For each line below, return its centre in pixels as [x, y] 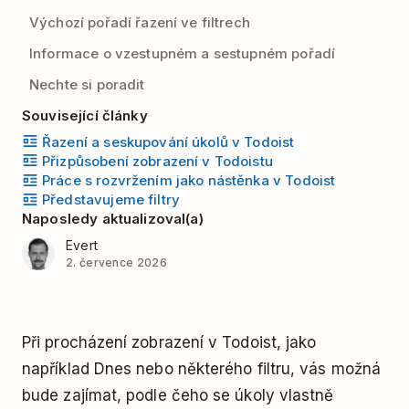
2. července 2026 [116, 262]
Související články [85, 115]
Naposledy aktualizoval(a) [113, 219]
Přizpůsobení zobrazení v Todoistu [157, 161]
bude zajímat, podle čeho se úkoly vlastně [178, 395]
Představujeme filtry [111, 200]
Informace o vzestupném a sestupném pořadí [183, 53]
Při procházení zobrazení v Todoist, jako [169, 342]
